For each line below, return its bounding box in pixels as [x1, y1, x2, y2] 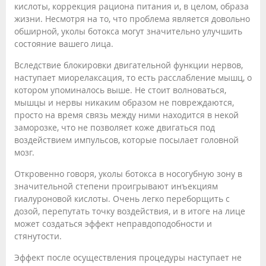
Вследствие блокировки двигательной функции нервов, [14, 59, 243, 71]
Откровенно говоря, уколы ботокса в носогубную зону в [14, 168, 242, 180]
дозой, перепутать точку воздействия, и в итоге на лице [14, 205, 245, 217]
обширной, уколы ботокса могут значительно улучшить [14, 26, 242, 37]
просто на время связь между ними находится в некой [14, 109, 239, 121]
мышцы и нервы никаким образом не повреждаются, [14, 97, 234, 109]
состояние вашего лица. [14, 38, 113, 50]
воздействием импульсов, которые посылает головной [14, 134, 239, 146]
